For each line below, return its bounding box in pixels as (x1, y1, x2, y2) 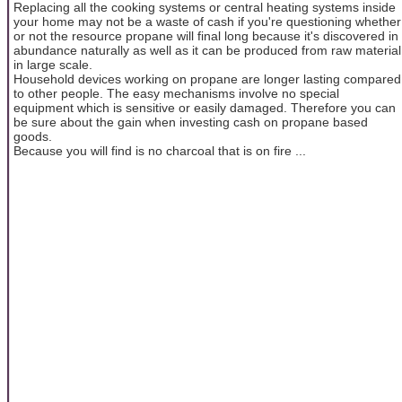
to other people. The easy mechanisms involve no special (13, 85, 339, 100)
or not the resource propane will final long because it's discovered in (13, 28, 398, 43)
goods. (13, 128, 52, 144)
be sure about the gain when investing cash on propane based (13, 114, 368, 129)
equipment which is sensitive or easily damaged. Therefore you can (13, 100, 396, 115)
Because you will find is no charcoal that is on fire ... (13, 143, 306, 158)
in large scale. (13, 57, 92, 72)
